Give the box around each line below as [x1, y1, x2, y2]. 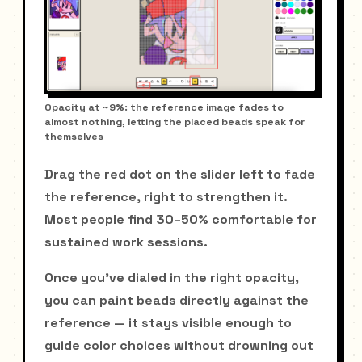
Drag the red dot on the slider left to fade [44, 165, 315, 183]
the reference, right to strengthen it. [44, 187, 288, 205]
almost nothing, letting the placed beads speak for [44, 115, 305, 128]
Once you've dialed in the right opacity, [44, 268, 299, 286]
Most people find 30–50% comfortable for [44, 210, 317, 228]
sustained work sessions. [44, 233, 208, 250]
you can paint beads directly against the [44, 291, 309, 309]
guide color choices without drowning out [44, 336, 314, 354]
